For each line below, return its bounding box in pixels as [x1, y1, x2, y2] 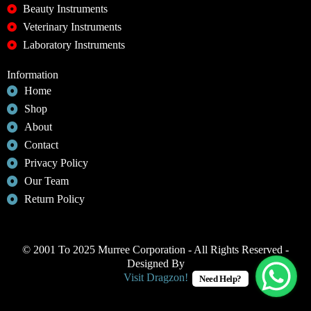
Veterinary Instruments [22, 21, 121, 33]
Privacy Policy [24, 157, 88, 169]
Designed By [126, 258, 185, 269]
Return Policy [24, 193, 85, 205]
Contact [24, 139, 58, 151]
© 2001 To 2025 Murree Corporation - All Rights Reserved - [22, 244, 289, 255]
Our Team [24, 175, 69, 187]
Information [7, 69, 58, 81]
